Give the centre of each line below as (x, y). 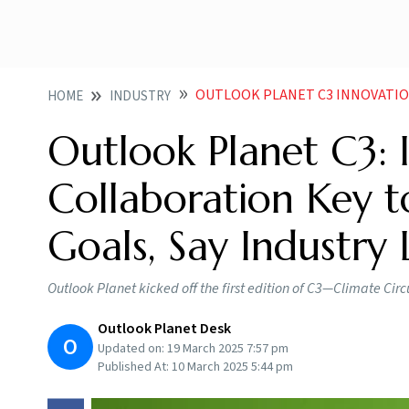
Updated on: (132, 349)
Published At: (135, 367)
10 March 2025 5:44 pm (232, 367)
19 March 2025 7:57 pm (228, 349)
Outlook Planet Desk (164, 329)
